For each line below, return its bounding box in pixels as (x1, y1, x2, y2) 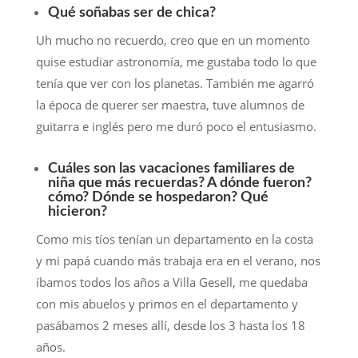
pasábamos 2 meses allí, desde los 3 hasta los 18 (35, 317, 305, 334)
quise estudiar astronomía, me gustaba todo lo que (35, 54, 316, 70)
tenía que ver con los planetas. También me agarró (35, 75, 314, 92)
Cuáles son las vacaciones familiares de (47, 161, 295, 177)
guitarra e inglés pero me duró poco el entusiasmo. (35, 118, 316, 135)
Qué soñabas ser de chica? (47, 6, 216, 21)
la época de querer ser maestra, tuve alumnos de (35, 97, 304, 113)
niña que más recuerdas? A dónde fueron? (47, 176, 312, 191)
